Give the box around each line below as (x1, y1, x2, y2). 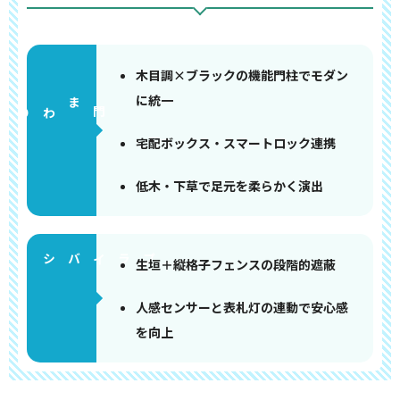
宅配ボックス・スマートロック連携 (135, 134, 336, 152)
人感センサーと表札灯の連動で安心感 (135, 298, 348, 316)
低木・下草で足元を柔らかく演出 (135, 177, 323, 195)
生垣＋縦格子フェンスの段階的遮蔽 (135, 255, 336, 273)
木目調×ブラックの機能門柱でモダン (135, 66, 348, 84)
